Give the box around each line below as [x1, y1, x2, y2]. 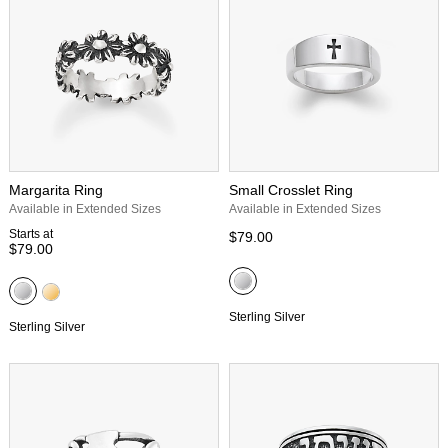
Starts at [9, 227, 53, 241]
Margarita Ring [9, 182, 103, 198]
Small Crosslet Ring [229, 182, 353, 198]
